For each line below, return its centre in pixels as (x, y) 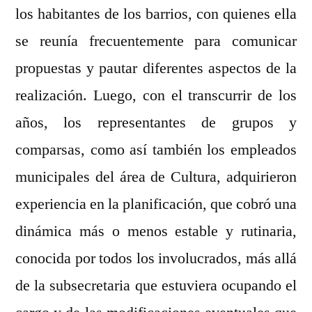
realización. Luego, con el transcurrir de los (156, 96)
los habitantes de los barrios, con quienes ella (156, 14)
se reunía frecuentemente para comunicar (156, 41)
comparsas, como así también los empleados (156, 150)
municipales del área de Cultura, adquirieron (156, 177)
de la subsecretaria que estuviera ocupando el (156, 286)
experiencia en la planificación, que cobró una (156, 204)
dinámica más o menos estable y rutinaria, (156, 232)
